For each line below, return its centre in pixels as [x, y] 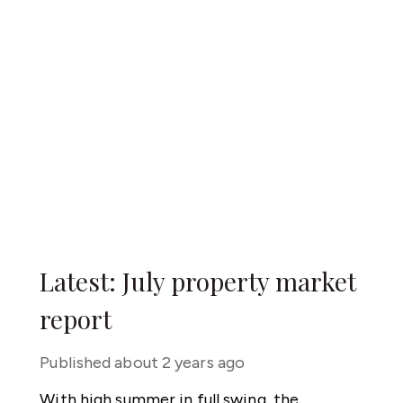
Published [76, 363]
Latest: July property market [198, 281]
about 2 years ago [180, 363]
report [76, 319]
